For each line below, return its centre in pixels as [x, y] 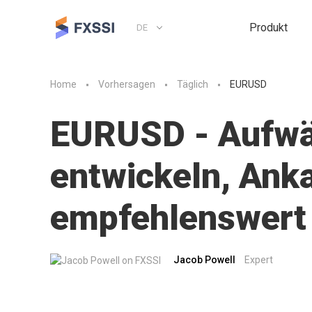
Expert [259, 260]
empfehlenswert [178, 218]
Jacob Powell [204, 260]
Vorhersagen [127, 85]
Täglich [193, 85]
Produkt [268, 27]
